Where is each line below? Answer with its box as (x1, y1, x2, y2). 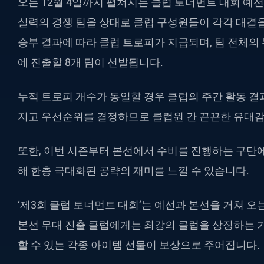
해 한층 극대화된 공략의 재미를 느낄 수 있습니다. (18, 164, 249, 177)
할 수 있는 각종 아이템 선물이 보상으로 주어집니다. (18, 239, 260, 251)
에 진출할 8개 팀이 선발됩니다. (18, 56, 163, 68)
